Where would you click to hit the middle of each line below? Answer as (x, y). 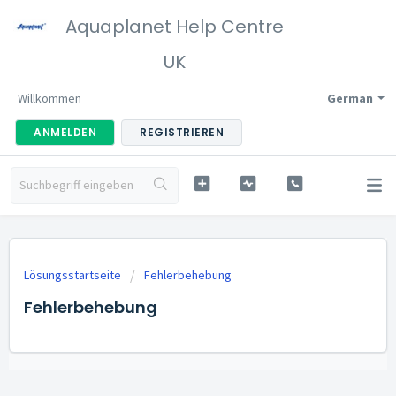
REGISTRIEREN (182, 132)
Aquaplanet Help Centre (175, 27)
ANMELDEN (65, 132)
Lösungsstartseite (74, 275)
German (350, 98)
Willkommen (49, 98)
